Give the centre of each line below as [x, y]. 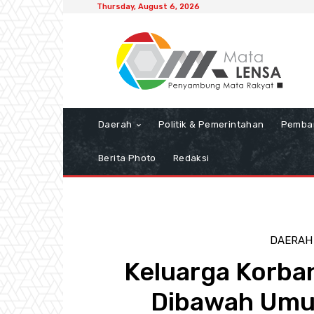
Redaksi [191, 158]
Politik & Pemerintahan [211, 124]
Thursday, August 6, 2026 [148, 7]
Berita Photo [127, 158]
